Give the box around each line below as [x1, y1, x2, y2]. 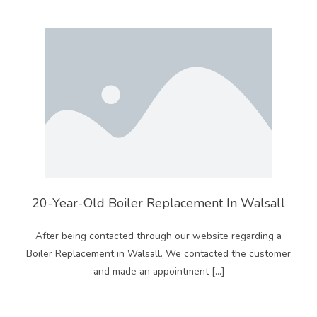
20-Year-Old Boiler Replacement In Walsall [32, 194, 285, 212]
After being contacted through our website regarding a [35, 229, 282, 243]
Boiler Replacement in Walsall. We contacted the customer [26, 246, 291, 260]
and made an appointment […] [93, 264, 224, 278]
